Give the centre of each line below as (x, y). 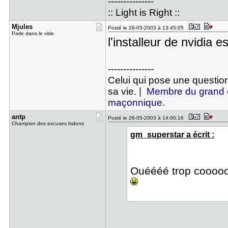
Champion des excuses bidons (48, 123)
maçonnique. (136, 103)
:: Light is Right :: (144, 12)
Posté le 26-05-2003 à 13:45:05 (147, 28)
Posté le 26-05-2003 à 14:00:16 (147, 118)
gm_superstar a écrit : (173, 134)
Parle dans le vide (33, 33)
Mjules (22, 27)
